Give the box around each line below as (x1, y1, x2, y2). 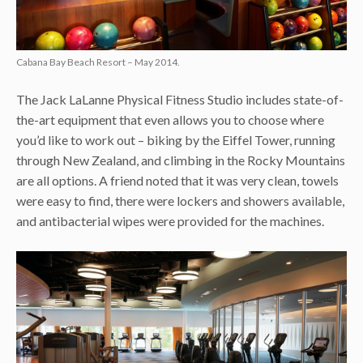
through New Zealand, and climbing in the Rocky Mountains (16, 152, 345, 168)
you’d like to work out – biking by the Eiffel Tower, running (16, 131, 335, 147)
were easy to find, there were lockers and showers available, (16, 192, 344, 208)
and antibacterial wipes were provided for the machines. (16, 212, 324, 228)
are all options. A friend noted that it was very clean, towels (16, 172, 339, 188)
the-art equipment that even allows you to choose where (16, 111, 324, 127)
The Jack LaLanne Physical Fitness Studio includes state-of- (16, 91, 344, 107)
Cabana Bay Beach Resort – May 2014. (16, 55, 180, 68)
